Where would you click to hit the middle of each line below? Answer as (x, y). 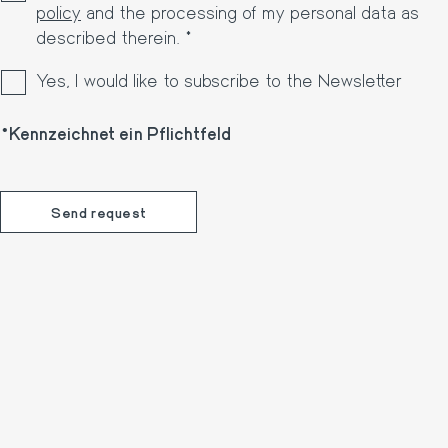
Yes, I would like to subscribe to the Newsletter (219, 79)
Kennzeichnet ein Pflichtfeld (120, 132)
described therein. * (114, 36)
